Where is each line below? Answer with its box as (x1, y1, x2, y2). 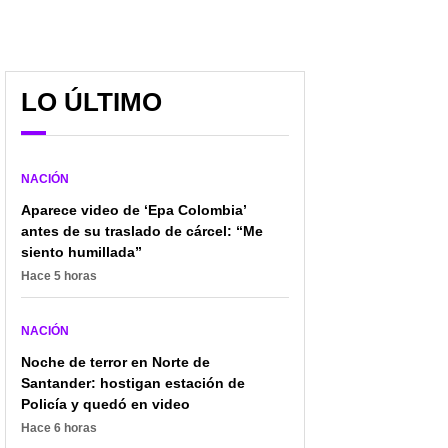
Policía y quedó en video (21, 395, 190, 412)
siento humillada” (21, 243, 142, 260)
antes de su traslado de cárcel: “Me (21, 222, 263, 239)
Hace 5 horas (21, 268, 97, 283)
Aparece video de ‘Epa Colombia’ (21, 201, 246, 218)
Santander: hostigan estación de (21, 374, 245, 391)
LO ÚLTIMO (21, 86, 162, 117)
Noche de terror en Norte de (21, 353, 210, 370)
